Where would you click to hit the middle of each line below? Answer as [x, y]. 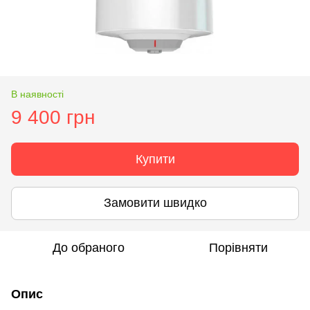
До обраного [89, 247]
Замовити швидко [155, 203]
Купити [155, 159]
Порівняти [238, 247]
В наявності [37, 94]
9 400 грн [53, 117]
